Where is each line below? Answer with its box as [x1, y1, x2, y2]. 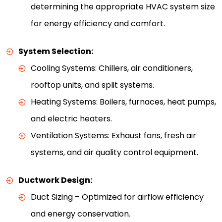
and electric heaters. [31, 112, 112, 124]
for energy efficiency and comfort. [31, 17, 165, 29]
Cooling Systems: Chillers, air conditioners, [31, 62, 193, 74]
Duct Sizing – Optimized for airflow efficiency [31, 191, 204, 203]
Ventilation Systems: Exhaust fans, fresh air [31, 129, 196, 141]
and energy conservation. [31, 208, 130, 220]
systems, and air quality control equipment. [31, 146, 198, 158]
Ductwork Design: [18, 174, 92, 186]
